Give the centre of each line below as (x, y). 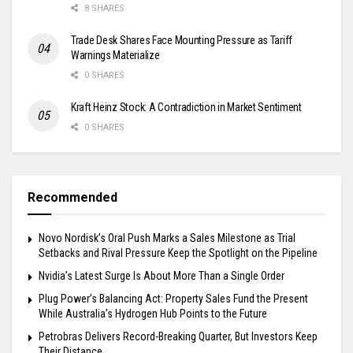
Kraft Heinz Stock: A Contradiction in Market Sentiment (186, 107)
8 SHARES (103, 8)
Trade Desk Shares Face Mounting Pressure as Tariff (182, 40)
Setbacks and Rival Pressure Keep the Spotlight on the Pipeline (178, 253)
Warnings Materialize (115, 55)
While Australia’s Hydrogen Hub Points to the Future (153, 313)
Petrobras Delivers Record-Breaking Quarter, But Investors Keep (178, 336)
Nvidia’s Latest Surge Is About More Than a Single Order (162, 275)
